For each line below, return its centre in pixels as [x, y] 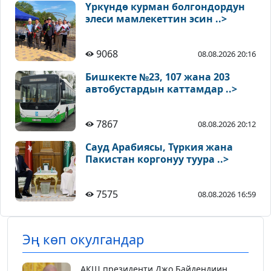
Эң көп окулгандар [83, 240]
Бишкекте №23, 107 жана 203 [158, 77]
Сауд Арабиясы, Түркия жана [159, 147]
